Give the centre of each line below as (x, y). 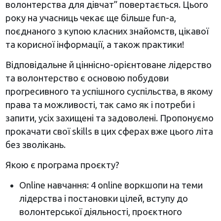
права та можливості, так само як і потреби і (100, 104)
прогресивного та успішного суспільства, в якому (109, 91)
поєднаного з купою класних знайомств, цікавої (107, 31)
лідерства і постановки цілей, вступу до (103, 198)
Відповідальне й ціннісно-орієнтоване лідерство (108, 64)
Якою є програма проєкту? (62, 165)
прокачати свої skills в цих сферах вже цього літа (109, 131)
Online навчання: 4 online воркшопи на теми (111, 185)
